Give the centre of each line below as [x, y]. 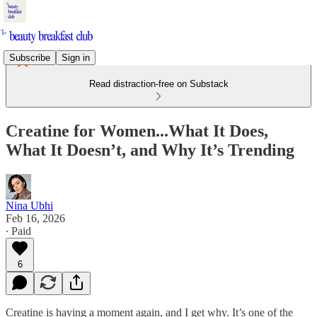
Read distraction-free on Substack [158, 84]
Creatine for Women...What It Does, [137, 131]
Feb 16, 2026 [35, 218]
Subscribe [30, 57]
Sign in [76, 57]
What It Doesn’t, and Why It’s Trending [150, 150]
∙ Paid [18, 231]
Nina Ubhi [29, 205]
